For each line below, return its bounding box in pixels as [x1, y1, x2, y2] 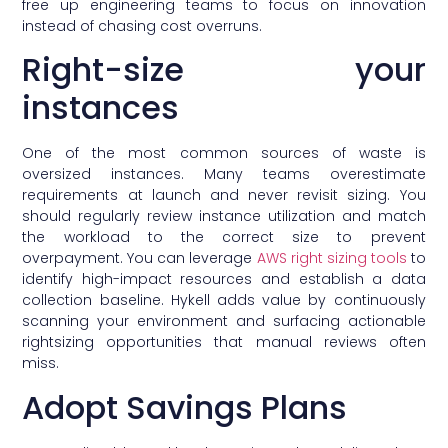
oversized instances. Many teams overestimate [22, 164, 426, 185]
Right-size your [22, 47, 426, 93]
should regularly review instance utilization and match [22, 206, 426, 227]
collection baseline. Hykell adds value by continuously [22, 290, 426, 311]
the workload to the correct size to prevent [22, 227, 426, 248]
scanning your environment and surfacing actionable [22, 311, 426, 332]
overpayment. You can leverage [22, 248, 257, 269]
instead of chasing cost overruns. [22, 16, 263, 37]
